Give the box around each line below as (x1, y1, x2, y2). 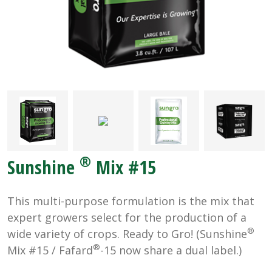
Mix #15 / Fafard (7, 242, 93, 257)
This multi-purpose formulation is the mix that (7, 193, 254, 208)
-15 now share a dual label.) (100, 242, 242, 257)
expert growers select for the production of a (7, 209, 246, 225)
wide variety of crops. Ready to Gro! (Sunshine (7, 226, 247, 241)
